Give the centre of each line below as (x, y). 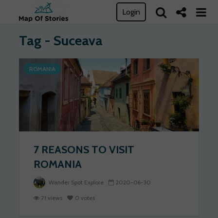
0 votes (85, 198)
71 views (52, 198)
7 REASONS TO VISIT (84, 150)
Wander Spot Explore (75, 182)
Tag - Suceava (61, 40)
